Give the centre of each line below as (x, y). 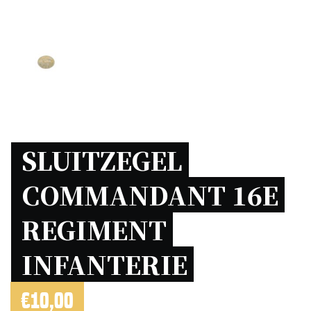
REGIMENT (94, 229)
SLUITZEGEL (102, 160)
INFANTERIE (108, 264)
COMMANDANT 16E (150, 194)
